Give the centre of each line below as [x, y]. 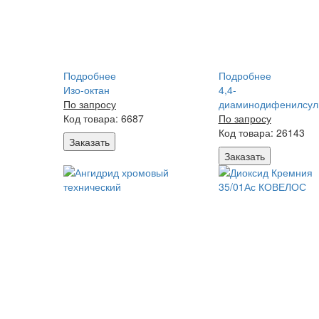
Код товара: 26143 [261, 132]
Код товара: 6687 [104, 118]
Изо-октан [87, 90]
